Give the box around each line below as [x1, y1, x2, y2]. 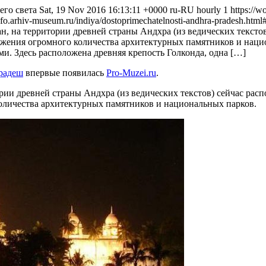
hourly [197, 5, 223, 15]
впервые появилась [23, 68, 106, 78]
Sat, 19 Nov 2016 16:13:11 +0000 [39, 5, 167, 15]
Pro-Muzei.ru [106, 68, 156, 78]
